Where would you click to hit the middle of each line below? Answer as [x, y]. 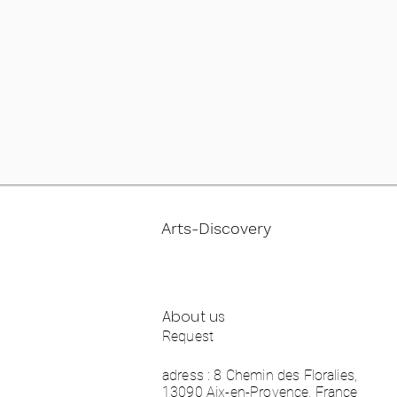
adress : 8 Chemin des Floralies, [260, 375]
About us [194, 317]
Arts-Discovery [216, 228]
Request [188, 336]
